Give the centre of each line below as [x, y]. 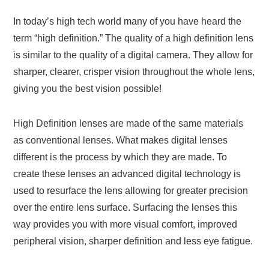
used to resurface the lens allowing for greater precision [131, 191]
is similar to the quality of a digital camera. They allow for [133, 55]
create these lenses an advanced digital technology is [127, 174]
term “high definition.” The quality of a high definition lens [134, 38]
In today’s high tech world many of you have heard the [128, 22]
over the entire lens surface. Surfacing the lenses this [125, 208]
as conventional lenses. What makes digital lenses [121, 141]
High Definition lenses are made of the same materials [128, 124]
